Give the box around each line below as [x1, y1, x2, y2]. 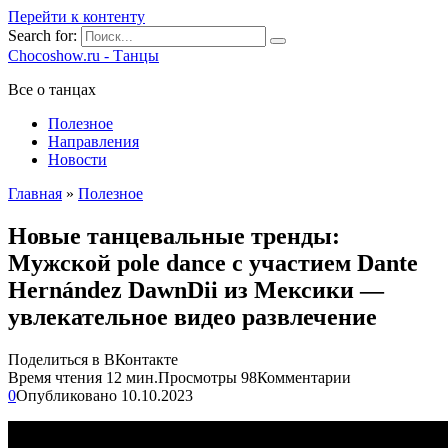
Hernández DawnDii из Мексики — [8, 276, 384, 303]
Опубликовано [16, 386, 117, 404]
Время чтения [8, 368, 102, 386]
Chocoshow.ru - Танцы [8, 47, 159, 64]
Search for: [8, 27, 77, 44]
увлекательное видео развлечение [8, 303, 377, 330]
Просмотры [158, 368, 237, 386]
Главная [8, 185, 62, 202]
